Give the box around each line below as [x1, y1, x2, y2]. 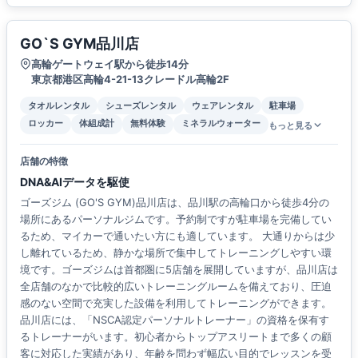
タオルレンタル [28, 99, 89, 111]
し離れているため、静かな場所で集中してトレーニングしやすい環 [20, 245, 332, 259]
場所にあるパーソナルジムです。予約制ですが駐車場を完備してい [20, 212, 332, 225]
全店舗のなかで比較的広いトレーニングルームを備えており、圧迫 [20, 279, 332, 292]
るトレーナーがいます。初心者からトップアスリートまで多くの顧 [20, 329, 332, 343]
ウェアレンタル [192, 99, 253, 111]
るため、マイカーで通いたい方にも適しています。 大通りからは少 [20, 229, 335, 242]
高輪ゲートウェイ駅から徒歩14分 [31, 57, 189, 70]
